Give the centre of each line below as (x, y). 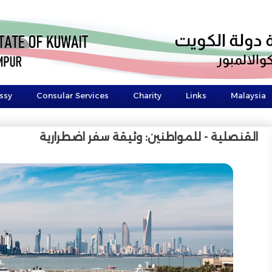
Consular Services (72, 95)
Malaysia (248, 95)
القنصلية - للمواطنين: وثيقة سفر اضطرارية (149, 137)
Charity (147, 95)
